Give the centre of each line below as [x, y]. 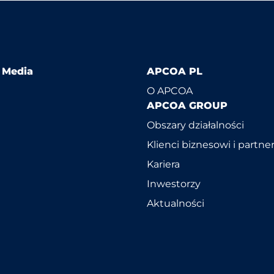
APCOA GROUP [187, 106]
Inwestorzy [174, 184]
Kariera [163, 164]
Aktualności [176, 203]
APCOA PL [175, 71]
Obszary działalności [195, 125]
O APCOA [170, 91]
